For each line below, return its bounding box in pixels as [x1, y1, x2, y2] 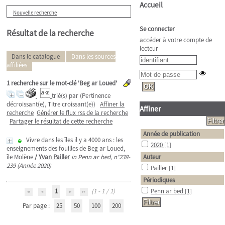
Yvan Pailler [39, 153, 70, 161]
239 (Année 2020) [7, 161, 51, 170]
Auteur [143, 153, 161, 161]
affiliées [7, 61, 27, 69]
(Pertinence [80, 91, 110, 100]
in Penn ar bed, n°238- [71, 153, 130, 161]
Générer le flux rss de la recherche [37, 108, 128, 117]
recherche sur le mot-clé [10, 79, 78, 87]
